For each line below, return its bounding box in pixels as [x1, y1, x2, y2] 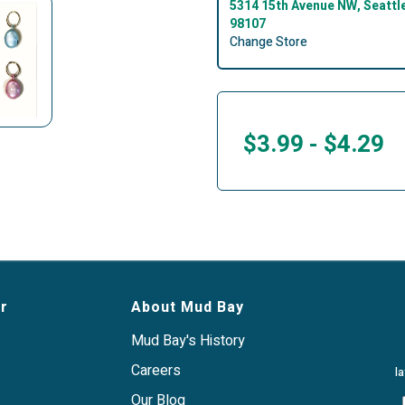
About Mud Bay [131, 297, 244, 319]
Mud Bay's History [131, 330, 245, 353]
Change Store [230, 33, 307, 52]
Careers [131, 360, 181, 382]
